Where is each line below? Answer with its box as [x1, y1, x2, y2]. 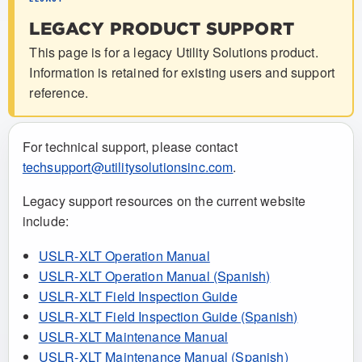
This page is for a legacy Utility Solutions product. [29, 43, 318, 62]
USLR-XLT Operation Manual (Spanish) [38, 266, 271, 285]
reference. [29, 83, 88, 103]
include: [22, 212, 69, 231]
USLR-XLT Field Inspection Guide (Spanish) [38, 306, 298, 326]
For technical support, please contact [22, 137, 238, 156]
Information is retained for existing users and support [29, 63, 335, 82]
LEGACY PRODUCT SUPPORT [29, 18, 294, 38]
